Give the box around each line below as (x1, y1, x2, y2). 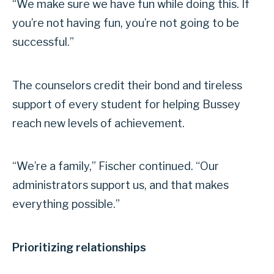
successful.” (12, 35, 74, 49)
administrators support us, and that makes (12, 179, 229, 192)
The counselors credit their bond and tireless (12, 78, 242, 92)
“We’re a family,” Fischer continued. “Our (12, 160, 219, 173)
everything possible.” (12, 198, 120, 211)
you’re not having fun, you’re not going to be (12, 17, 239, 30)
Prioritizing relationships (12, 240, 146, 254)
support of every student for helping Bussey (12, 97, 240, 111)
